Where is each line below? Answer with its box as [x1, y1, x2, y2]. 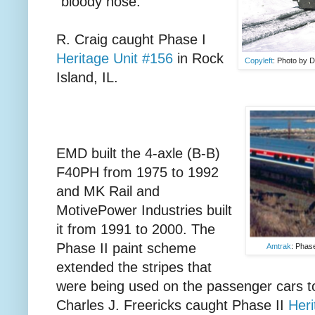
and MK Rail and [56, 183, 160, 199]
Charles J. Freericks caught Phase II [56, 297, 288, 313]
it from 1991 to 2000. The [56, 221, 215, 237]
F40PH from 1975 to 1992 [56, 164, 219, 180]
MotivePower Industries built [56, 202, 232, 218]
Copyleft [244, 56, 273, 65]
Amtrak [266, 241, 291, 250]
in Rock [173, 50, 224, 66]
